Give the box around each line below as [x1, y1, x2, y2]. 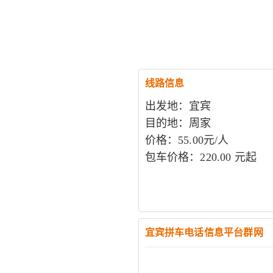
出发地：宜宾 [144, 100, 211, 112]
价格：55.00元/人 [144, 134, 229, 146]
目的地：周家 [144, 117, 211, 129]
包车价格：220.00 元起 [144, 151, 257, 163]
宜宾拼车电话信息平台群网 [144, 227, 263, 238]
